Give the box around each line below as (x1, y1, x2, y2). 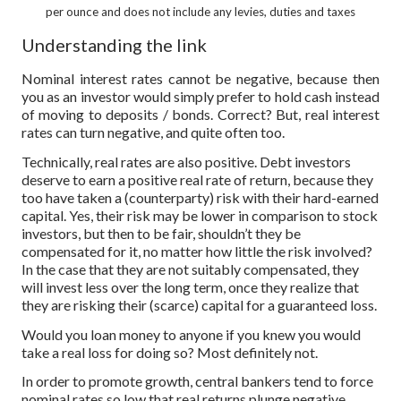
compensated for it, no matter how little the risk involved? (21, 242, 372, 260)
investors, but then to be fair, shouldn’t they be (21, 224, 301, 242)
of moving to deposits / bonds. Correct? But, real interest (21, 105, 380, 123)
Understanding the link (21, 34, 207, 56)
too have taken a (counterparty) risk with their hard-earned (21, 188, 379, 206)
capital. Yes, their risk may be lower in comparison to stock (21, 206, 378, 224)
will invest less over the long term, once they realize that (21, 277, 359, 295)
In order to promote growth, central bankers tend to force (21, 372, 373, 390)
